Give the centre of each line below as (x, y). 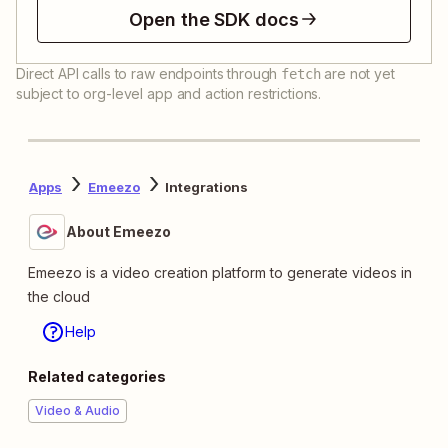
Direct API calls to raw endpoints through (147, 73)
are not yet (357, 73)
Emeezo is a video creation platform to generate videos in (220, 272)
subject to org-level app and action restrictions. (169, 93)
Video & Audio (77, 410)
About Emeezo (118, 231)
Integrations (206, 187)
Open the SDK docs (214, 19)
